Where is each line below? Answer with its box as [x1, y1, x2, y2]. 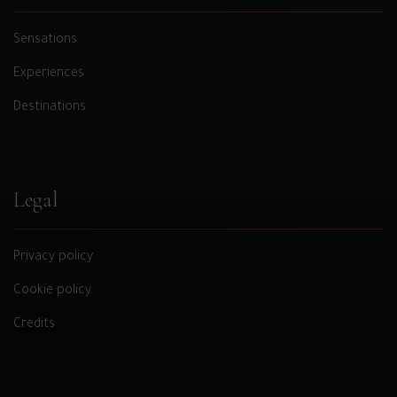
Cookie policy [13, 284, 91, 300]
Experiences [13, 67, 84, 82]
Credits [13, 318, 55, 333]
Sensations [13, 34, 77, 49]
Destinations [13, 101, 86, 116]
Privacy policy [13, 251, 93, 266]
